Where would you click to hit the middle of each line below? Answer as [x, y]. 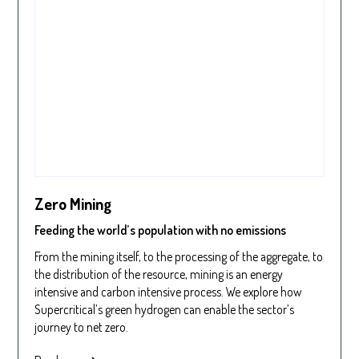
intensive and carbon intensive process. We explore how [168, 292]
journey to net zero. [82, 327]
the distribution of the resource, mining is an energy [159, 274]
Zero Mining [73, 204]
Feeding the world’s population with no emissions [161, 230]
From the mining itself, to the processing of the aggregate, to [179, 257]
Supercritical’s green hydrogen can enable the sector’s [165, 310]
